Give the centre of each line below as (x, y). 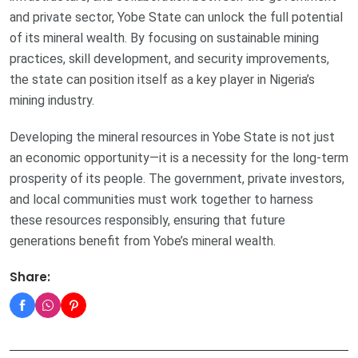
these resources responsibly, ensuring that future (147, 221)
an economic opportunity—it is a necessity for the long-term (179, 158)
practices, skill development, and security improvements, (169, 59)
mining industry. (52, 101)
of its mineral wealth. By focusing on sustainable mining (164, 38)
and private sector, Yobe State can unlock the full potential (176, 18)
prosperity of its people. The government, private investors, (177, 179)
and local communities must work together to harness (161, 200)
